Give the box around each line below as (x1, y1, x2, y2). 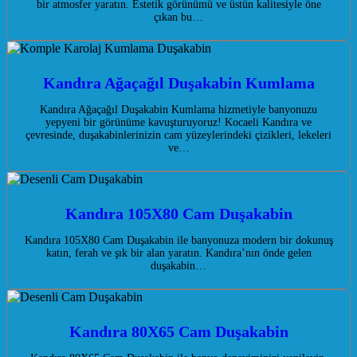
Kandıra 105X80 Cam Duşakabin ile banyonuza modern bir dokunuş (24, 234, 333, 247)
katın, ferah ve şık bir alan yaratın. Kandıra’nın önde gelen (45, 247, 312, 260)
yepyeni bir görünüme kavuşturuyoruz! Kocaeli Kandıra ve (45, 116, 312, 129)
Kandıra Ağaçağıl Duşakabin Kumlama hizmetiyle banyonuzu (40, 104, 317, 116)
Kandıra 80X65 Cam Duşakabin (69, 323, 288, 341)
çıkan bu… (154, 11, 203, 24)
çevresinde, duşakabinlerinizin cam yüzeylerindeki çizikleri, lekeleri (25, 129, 331, 142)
